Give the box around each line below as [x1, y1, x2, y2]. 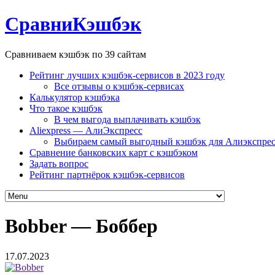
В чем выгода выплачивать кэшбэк [54, 114, 201, 125]
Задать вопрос [29, 158, 88, 169]
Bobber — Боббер [5, 215, 158, 238]
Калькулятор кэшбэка [29, 91, 120, 103]
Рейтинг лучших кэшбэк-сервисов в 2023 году [29, 69, 225, 80]
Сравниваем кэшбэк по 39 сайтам [5, 48, 146, 60]
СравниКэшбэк [5, 13, 141, 36]
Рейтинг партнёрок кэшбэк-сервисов [29, 169, 185, 180]
